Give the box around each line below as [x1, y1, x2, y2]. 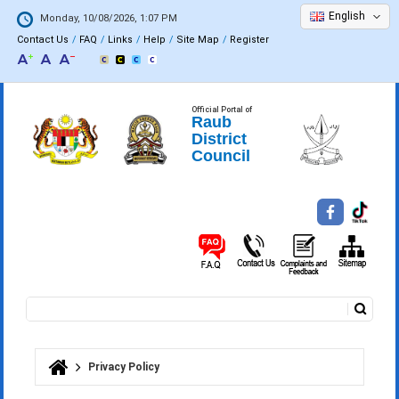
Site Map [176, 34, 220, 46]
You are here [36, 366, 137, 387]
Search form [27, 314, 127, 336]
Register [230, 34, 270, 46]
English [329, 10, 365, 22]
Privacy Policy [88, 360, 160, 373]
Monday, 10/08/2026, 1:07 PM [40, 12, 178, 25]
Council [191, 147, 251, 165]
